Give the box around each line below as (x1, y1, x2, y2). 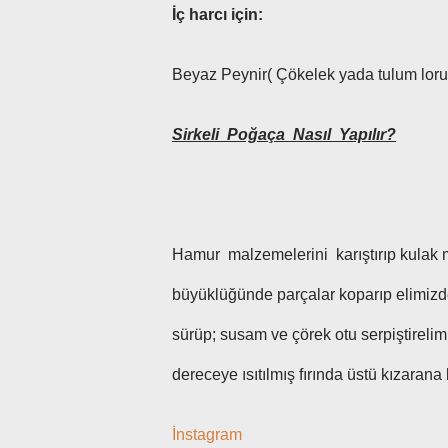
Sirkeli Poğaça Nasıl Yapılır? (172, 126, 396, 143)
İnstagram (172, 426, 242, 443)
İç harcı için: (172, 6, 263, 23)
